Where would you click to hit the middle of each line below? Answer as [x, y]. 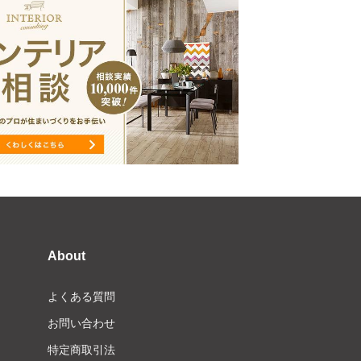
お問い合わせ [81, 324]
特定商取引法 [81, 350]
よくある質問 [81, 297]
